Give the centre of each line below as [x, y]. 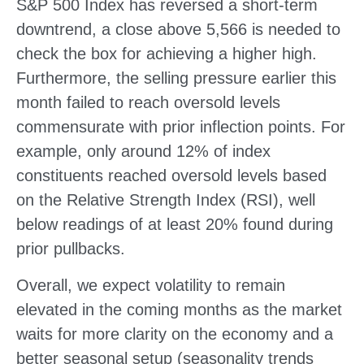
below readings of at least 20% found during [175, 224]
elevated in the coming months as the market [179, 309]
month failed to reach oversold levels [148, 102]
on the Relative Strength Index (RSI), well [166, 199]
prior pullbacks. [71, 248]
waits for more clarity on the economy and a [175, 334]
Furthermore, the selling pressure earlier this [176, 78]
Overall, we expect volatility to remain [151, 285]
